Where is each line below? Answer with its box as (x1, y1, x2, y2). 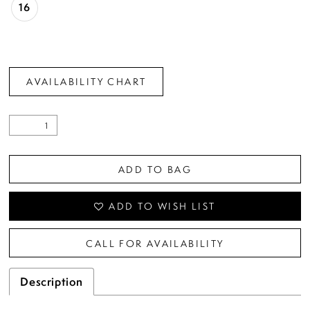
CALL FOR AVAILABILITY (86, 236, 224, 250)
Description (20, 274, 84, 290)
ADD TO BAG (118, 162, 192, 176)
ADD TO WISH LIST (109, 199, 216, 213)
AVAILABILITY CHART (26, 75, 147, 89)
